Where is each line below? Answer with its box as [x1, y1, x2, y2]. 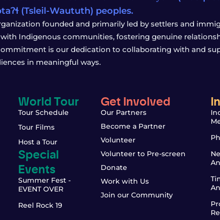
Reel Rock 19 [18, 201, 62, 210]
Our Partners [101, 108, 146, 117]
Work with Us [101, 177, 149, 186]
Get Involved [101, 92, 170, 109]
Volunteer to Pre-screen [101, 149, 186, 158]
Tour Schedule [18, 108, 69, 117]
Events [18, 160, 55, 176]
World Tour [18, 92, 79, 109]
